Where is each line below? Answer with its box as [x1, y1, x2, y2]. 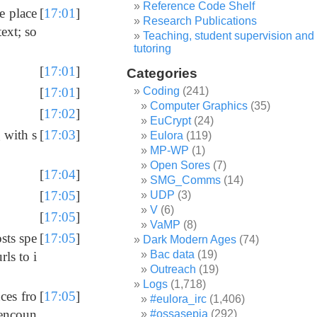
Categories [127, 66, 198, 81]
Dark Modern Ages [143, 234, 237, 246]
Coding [143, 85, 180, 97]
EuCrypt [150, 115, 192, 127]
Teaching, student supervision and [143, 30, 315, 42]
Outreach [150, 263, 197, 275]
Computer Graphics [150, 100, 248, 112]
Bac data [150, 248, 195, 260]
